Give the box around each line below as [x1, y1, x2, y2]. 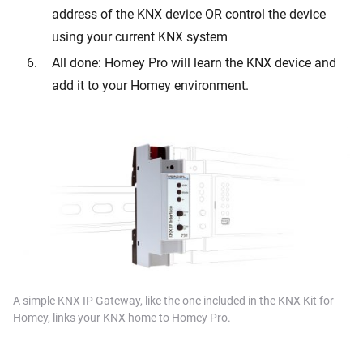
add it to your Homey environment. [52, 77, 249, 93]
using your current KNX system [52, 28, 228, 45]
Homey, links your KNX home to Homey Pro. [13, 310, 231, 324]
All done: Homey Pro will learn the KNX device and [52, 54, 336, 70]
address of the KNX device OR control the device [52, 6, 326, 22]
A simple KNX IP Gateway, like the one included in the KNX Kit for [13, 293, 334, 307]
